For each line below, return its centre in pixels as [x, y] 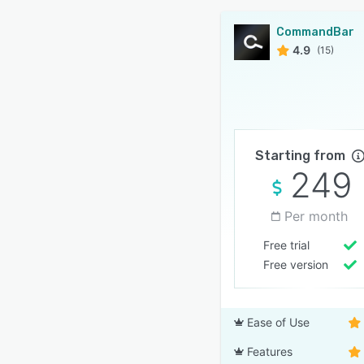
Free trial [286, 245]
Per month [316, 216]
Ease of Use [278, 322]
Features [270, 351]
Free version [295, 264]
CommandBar [315, 32]
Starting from [300, 156]
